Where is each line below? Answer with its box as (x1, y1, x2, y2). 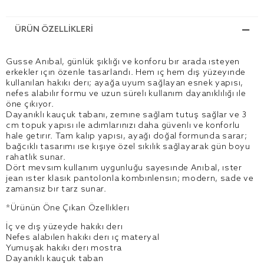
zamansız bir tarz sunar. (6, 184, 107, 194)
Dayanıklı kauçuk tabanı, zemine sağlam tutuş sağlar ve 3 (6, 110, 247, 120)
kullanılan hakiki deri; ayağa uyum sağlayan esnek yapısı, (6, 78, 243, 88)
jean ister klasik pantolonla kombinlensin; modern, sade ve (6, 174, 254, 184)
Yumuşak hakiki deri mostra (6, 243, 123, 253)
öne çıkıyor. (6, 100, 54, 110)
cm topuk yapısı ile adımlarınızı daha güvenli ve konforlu (6, 121, 240, 131)
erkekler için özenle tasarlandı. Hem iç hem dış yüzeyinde (6, 68, 246, 78)
